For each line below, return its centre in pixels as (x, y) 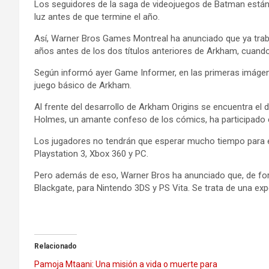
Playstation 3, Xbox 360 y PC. (91, 154)
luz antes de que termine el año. (97, 17)
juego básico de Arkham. (83, 85)
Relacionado (56, 246)
